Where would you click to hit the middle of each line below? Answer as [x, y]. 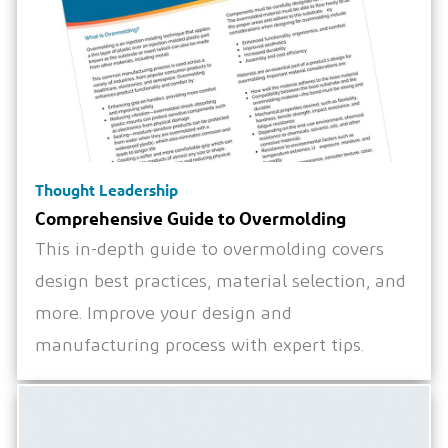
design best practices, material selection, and [221, 281]
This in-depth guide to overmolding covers [210, 249]
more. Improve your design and [164, 313]
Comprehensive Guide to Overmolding [191, 217]
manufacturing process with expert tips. [200, 345]
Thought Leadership [107, 189]
